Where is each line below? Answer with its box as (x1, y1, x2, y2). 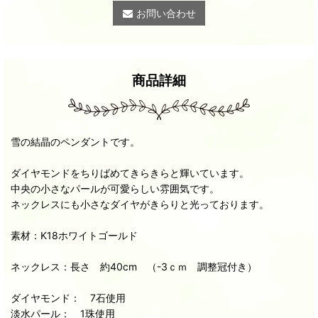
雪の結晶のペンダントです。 (11, 136, 140, 148)
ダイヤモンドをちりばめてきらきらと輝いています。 (11, 167, 249, 179)
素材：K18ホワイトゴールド (11, 229, 138, 241)
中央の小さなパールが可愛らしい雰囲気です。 (11, 182, 219, 194)
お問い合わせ (136, 7, 196, 19)
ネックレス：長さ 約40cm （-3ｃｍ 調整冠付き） (11, 261, 257, 273)
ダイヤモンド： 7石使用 (11, 292, 126, 304)
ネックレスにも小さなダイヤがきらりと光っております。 (11, 198, 269, 210)
